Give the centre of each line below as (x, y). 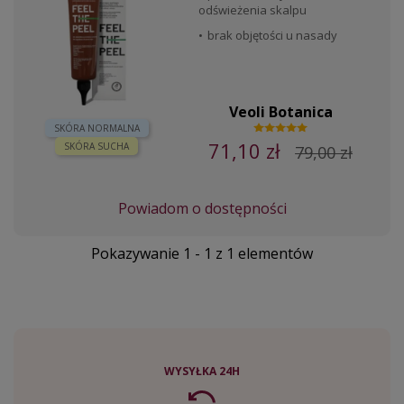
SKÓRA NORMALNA (96, 129)
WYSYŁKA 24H (202, 372)
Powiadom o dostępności (202, 209)
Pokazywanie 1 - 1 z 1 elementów (202, 254)
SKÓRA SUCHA (97, 147)
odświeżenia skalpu (253, 10)
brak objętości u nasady (273, 35)
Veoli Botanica (280, 111)
